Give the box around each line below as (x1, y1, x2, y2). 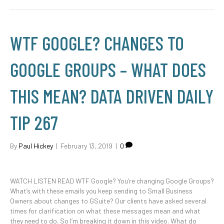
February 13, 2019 (60, 141, 112, 150)
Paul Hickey (18, 141, 53, 150)
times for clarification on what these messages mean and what (10, 206, 200, 215)
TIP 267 (10, 111, 58, 134)
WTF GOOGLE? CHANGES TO (10, 31, 184, 54)
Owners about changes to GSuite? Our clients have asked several (10, 196, 206, 205)
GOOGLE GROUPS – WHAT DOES (10, 58, 206, 81)
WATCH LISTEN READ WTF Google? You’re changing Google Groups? (10, 176, 214, 185)
